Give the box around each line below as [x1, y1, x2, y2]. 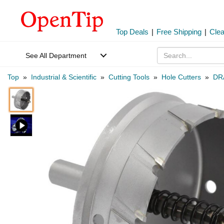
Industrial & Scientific [31, 73, 96, 81]
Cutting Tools [108, 73, 149, 81]
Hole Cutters [161, 73, 201, 81]
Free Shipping [156, 27, 201, 36]
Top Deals [116, 27, 148, 36]
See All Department [25, 51, 86, 59]
